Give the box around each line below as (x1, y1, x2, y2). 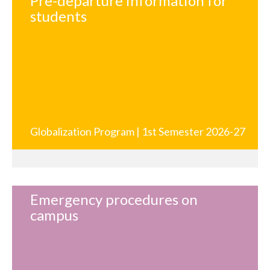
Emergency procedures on (30, 190, 198, 209)
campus (30, 206, 78, 224)
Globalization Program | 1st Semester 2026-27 (30, 125, 245, 139)
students (30, 7, 87, 25)
